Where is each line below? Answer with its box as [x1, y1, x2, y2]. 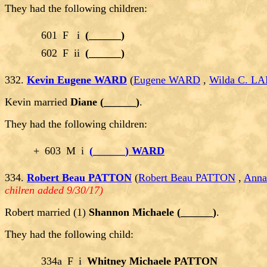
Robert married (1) [5, 206, 89, 219]
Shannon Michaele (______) [89, 206, 216, 219]
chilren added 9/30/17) [5, 184, 103, 197]
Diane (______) [70, 96, 139, 108]
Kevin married [5, 96, 70, 108]
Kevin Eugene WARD [27, 74, 127, 86]
